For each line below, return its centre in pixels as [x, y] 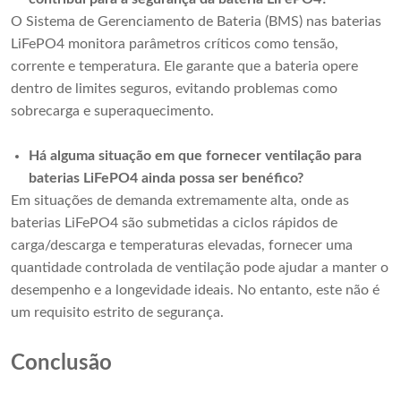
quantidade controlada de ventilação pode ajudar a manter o [200, 268]
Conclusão [61, 364]
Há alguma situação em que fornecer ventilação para [195, 156]
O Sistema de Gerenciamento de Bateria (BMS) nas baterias [196, 22]
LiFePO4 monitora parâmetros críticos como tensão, [175, 44]
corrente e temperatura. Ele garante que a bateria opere [184, 67]
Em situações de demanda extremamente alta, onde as [180, 201]
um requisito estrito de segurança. [117, 313]
